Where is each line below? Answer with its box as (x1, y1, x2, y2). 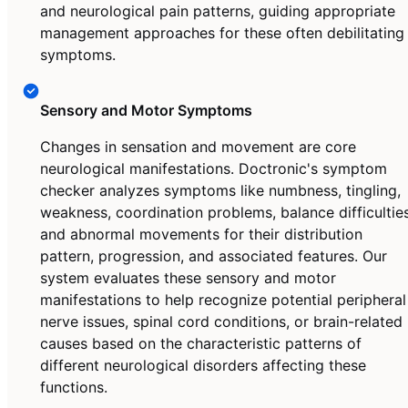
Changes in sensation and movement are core (40, 138, 356, 157)
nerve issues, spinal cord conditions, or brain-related (40, 312, 403, 331)
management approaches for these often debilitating (40, 24, 404, 43)
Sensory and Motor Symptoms (40, 101, 252, 120)
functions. (40, 378, 107, 397)
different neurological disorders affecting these (40, 356, 366, 375)
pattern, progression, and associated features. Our (40, 247, 387, 266)
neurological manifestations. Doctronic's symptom (40, 159, 387, 178)
